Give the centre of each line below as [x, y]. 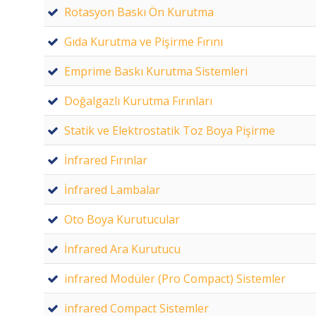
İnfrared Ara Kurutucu [122, 249]
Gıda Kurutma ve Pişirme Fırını [144, 41]
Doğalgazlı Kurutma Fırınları [138, 101]
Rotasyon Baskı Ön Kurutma [139, 12]
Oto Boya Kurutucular [122, 219]
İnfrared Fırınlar [106, 160]
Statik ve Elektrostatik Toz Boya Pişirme [170, 130]
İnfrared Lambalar [112, 189]
